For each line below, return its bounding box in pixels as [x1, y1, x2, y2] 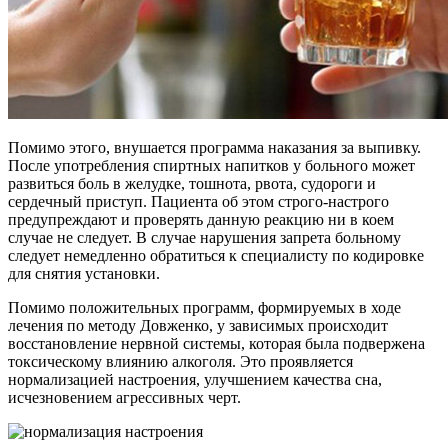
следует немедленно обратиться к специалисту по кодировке [8, 246, 424, 264]
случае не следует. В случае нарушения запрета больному [8, 228, 401, 246]
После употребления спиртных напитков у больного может [8, 156, 415, 174]
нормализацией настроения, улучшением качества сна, [8, 370, 382, 388]
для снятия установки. [8, 264, 160, 282]
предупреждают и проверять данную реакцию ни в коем [8, 210, 394, 228]
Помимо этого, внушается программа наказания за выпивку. [8, 138, 421, 156]
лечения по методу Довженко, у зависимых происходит [8, 316, 388, 334]
